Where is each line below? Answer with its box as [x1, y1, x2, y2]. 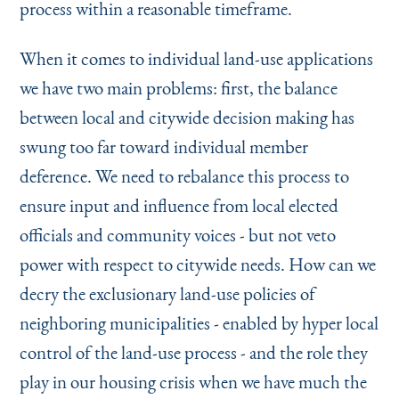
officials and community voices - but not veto [19, 222, 336, 247]
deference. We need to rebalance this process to [19, 163, 349, 188]
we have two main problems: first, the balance [19, 75, 338, 100]
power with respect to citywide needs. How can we [19, 251, 376, 276]
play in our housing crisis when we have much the [19, 369, 367, 394]
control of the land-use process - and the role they [19, 339, 368, 364]
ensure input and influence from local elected [19, 192, 338, 217]
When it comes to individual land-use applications [19, 45, 373, 70]
